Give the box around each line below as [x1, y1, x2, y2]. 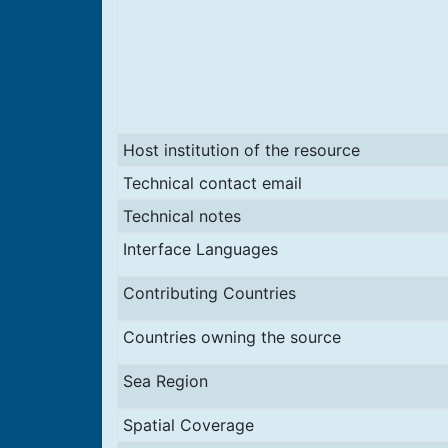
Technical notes [122, 206, 241, 226]
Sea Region [122, 371, 208, 391]
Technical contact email [122, 173, 302, 193]
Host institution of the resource [122, 140, 360, 160]
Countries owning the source [122, 327, 341, 347]
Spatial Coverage [122, 415, 254, 435]
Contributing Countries [122, 283, 296, 303]
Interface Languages [122, 239, 278, 259]
